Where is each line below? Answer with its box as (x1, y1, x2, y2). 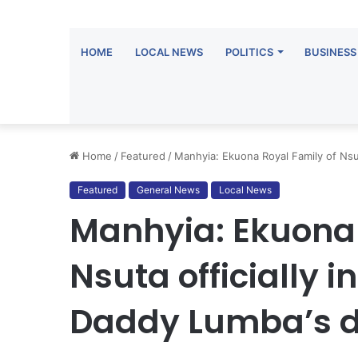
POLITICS (225, 46, 273, 58)
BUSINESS (304, 46, 356, 58)
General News (137, 184, 200, 196)
